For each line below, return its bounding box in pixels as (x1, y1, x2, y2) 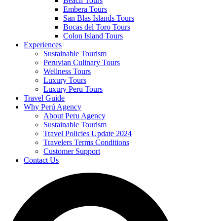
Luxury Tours (43, 75, 86, 84)
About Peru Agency (43, 111, 106, 120)
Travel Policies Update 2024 (43, 129, 132, 138)
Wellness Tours (43, 67, 91, 75)
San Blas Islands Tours (63, 13, 134, 22)
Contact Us (24, 155, 59, 164)
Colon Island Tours (63, 31, 123, 40)
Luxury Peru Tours (43, 84, 103, 93)
